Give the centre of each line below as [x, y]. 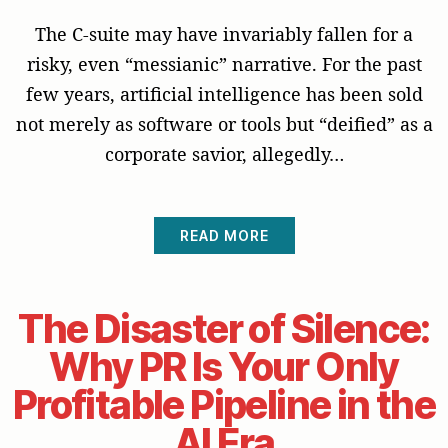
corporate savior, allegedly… [224, 153]
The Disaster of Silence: [224, 328]
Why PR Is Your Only [224, 366]
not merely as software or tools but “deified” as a [224, 123]
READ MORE [224, 235]
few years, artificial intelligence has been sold [224, 93]
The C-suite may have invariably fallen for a [224, 33]
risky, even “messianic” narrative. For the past [224, 63]
